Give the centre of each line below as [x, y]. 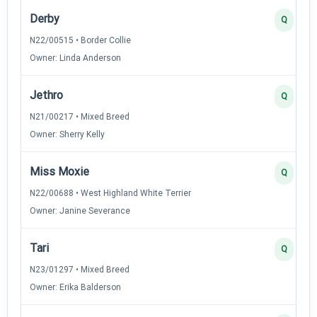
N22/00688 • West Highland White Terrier [110, 193]
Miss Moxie [59, 171]
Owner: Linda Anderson [75, 58]
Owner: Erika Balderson [75, 287]
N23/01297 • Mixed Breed [80, 269]
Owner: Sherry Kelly [67, 134]
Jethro [46, 95]
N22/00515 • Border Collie [80, 40]
